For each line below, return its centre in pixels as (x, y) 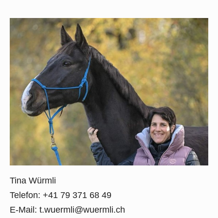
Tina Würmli (33, 180)
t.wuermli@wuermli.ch (82, 209)
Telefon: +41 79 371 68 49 (61, 195)
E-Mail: (25, 209)
